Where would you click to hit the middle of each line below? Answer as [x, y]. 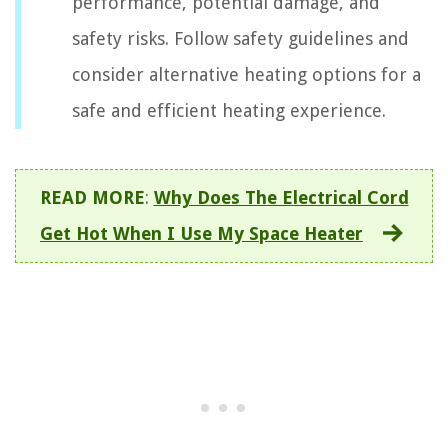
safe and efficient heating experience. [229, 110]
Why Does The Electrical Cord [281, 197]
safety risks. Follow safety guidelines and [240, 38]
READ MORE [92, 197]
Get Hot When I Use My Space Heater [201, 233]
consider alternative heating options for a [246, 74]
